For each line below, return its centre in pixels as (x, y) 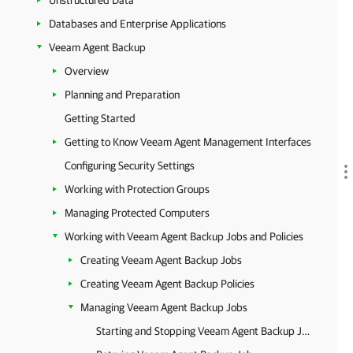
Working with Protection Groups (137, 189)
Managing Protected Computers (137, 213)
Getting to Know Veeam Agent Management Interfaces (188, 142)
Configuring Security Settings (130, 165)
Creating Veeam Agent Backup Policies (167, 284)
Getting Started (100, 118)
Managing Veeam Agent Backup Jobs (164, 307)
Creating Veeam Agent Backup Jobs (161, 260)
